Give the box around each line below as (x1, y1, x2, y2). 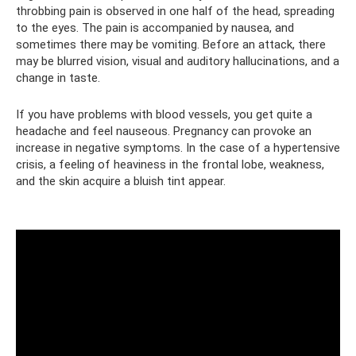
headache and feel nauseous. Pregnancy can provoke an (16, 124, 311, 138)
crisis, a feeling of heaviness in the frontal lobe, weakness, (16, 157, 324, 172)
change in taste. (16, 71, 100, 85)
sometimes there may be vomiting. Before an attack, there (16, 37, 326, 52)
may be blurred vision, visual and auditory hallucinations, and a (16, 54, 339, 68)
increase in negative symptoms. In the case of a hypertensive (16, 141, 340, 155)
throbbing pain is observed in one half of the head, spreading (16, 4, 335, 18)
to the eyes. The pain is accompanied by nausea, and (16, 21, 294, 35)
